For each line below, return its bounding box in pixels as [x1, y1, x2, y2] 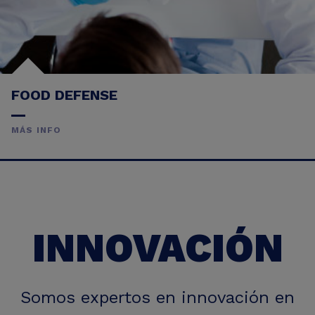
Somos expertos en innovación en [20, 287, 295, 307]
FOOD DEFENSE [11, 86, 117, 103]
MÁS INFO [11, 124, 62, 135]
